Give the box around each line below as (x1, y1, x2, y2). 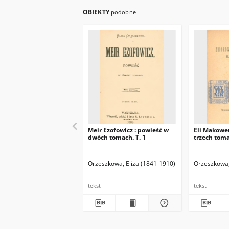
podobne (110, 8, 136, 16)
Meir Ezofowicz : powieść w (88, 126, 169, 134)
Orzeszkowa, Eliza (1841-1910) (88, 159, 175, 168)
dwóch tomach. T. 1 (88, 133, 146, 142)
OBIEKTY (83, 8, 111, 16)
